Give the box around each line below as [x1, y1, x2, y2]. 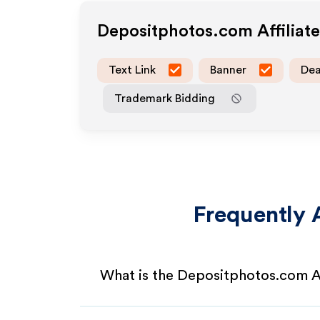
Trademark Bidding [114, 92, 215, 104]
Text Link [109, 64, 156, 76]
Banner [210, 64, 246, 76]
